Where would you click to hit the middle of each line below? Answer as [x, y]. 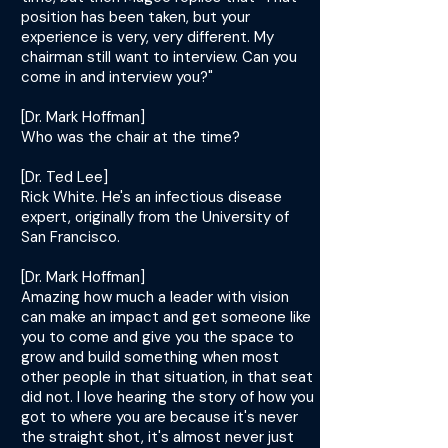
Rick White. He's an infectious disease [151, 197]
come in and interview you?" [117, 77]
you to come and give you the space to [157, 337]
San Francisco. [70, 237]
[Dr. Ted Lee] [64, 177]
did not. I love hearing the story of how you [167, 397]
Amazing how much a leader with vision [155, 297]
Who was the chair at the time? [130, 137]
